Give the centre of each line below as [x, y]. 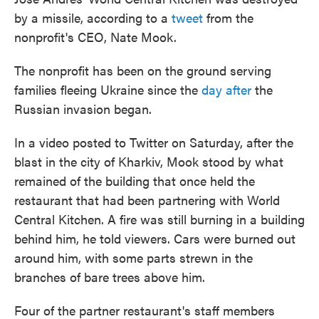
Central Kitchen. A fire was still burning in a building [159, 219]
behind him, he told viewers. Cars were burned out [155, 238]
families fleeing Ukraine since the [108, 89]
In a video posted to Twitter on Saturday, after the [154, 142]
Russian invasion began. [83, 109]
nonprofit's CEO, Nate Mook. [95, 37]
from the [228, 17]
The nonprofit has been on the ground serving [143, 70]
